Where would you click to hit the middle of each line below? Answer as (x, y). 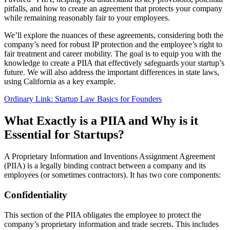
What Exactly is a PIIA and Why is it (101, 121)
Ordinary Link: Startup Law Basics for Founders (83, 99)
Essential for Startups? (64, 135)
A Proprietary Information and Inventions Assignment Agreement (110, 157)
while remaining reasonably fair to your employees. (87, 18)
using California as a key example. (60, 82)
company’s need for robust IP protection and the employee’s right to (113, 45)
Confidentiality (36, 195)
